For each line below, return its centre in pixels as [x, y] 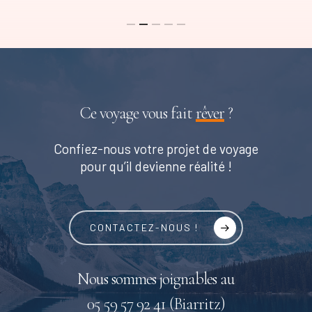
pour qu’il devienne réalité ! [156, 166]
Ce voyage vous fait [138, 114]
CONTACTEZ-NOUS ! [144, 228]
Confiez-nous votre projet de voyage [156, 149]
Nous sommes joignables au [156, 279]
